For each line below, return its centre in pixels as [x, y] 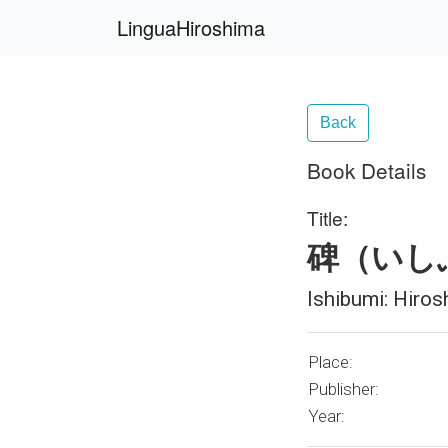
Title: [327, 217]
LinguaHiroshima [191, 27]
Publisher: [343, 389]
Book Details [366, 170]
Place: [330, 362]
